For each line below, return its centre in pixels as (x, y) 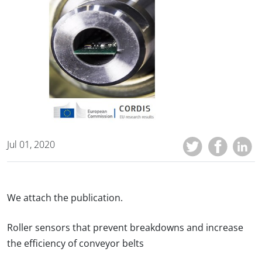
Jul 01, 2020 (31, 144)
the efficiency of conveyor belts (75, 243)
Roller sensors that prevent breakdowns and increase (125, 227)
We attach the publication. (65, 198)
